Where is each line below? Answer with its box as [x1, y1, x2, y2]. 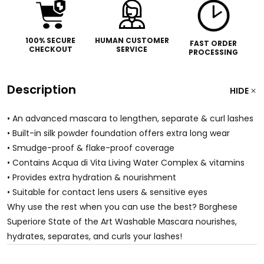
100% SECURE [25, 35, 76, 45]
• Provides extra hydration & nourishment [7, 171, 176, 183]
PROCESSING [189, 47, 239, 57]
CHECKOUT [28, 44, 72, 54]
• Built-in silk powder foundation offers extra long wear [7, 127, 230, 139]
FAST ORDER [190, 38, 237, 48]
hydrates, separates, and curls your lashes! [7, 230, 182, 242]
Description [7, 81, 76, 98]
